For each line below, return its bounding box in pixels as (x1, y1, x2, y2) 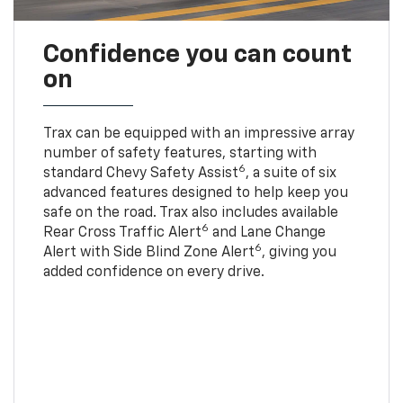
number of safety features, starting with (42, 146, 317, 161)
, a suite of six (245, 166, 336, 181)
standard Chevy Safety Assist (42, 166, 238, 181)
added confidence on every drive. (42, 264, 264, 280)
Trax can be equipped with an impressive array (42, 126, 354, 141)
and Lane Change (208, 225, 326, 240)
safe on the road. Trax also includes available (42, 205, 338, 220)
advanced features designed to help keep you (42, 185, 348, 201)
